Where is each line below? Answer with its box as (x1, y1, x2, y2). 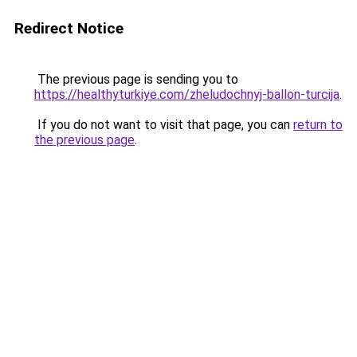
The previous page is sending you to (34, 72, 238, 87)
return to (293, 117, 343, 132)
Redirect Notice (14, 19, 124, 37)
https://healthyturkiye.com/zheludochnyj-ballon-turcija (34, 87, 339, 102)
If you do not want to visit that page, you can (34, 117, 293, 132)
